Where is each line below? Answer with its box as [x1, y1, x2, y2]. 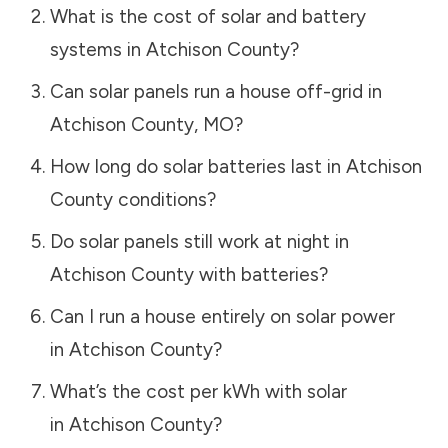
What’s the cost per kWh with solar [49, 379, 347, 403]
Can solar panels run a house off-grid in [49, 79, 382, 103]
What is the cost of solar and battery [49, 4, 366, 28]
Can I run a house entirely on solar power [49, 304, 395, 328]
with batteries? [193, 262, 328, 286]
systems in [49, 37, 146, 61]
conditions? [112, 187, 216, 211]
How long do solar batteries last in [49, 154, 346, 178]
